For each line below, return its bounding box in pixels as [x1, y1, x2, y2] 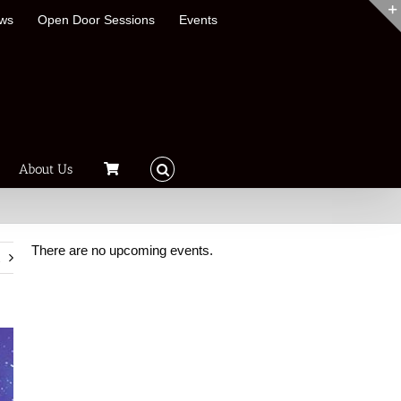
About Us [19, 160, 73, 177]
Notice [30, 250, 69, 265]
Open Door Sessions [38, 13, 155, 27]
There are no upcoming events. [31, 243, 214, 258]
